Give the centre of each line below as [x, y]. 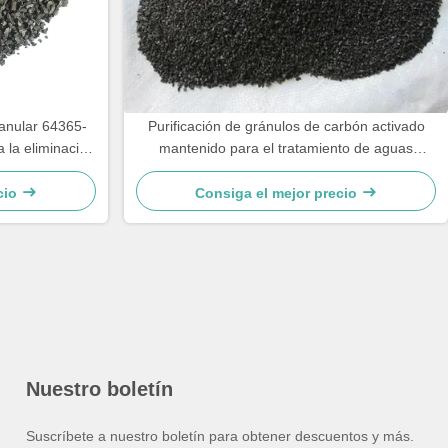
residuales [286, 170]
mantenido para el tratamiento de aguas [286, 148]
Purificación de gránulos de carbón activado [286, 126]
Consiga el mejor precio [278, 193]
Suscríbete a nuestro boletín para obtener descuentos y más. [220, 436]
